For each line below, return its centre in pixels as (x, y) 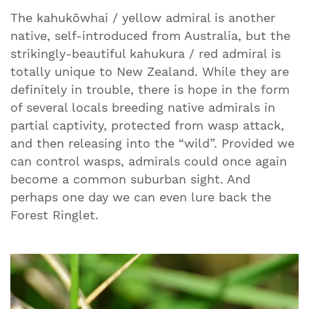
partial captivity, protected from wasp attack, (147, 125)
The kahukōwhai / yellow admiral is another (143, 18)
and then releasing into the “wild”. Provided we (152, 143)
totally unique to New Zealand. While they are (150, 71)
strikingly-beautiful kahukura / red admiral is (146, 53)
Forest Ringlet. (54, 215)
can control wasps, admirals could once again (149, 161)
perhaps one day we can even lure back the (141, 197)
